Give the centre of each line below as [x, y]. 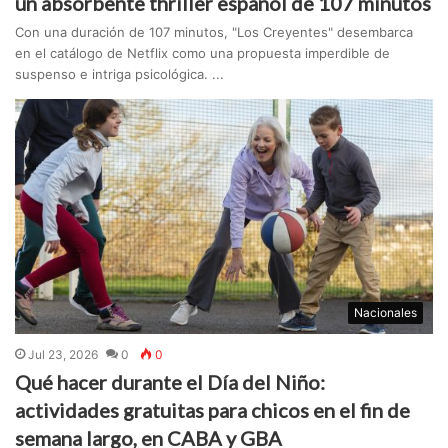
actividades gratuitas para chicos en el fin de [213, 410]
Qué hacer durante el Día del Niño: [170, 382]
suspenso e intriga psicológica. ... [120, 74]
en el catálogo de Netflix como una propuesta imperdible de [203, 53]
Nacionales [385, 313]
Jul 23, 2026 [63, 355]
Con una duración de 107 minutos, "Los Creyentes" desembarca [214, 32]
